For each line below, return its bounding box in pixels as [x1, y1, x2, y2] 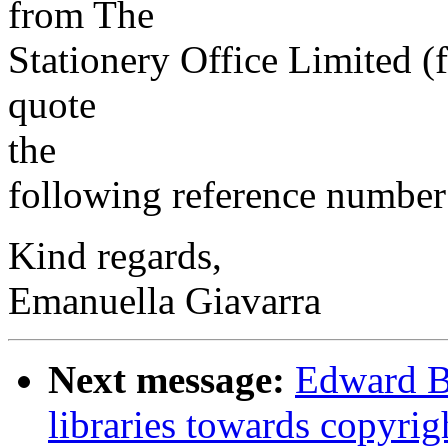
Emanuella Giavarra [8, 279, 321, 323]
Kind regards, [8, 234, 222, 278]
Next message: [48, 358, 285, 402]
